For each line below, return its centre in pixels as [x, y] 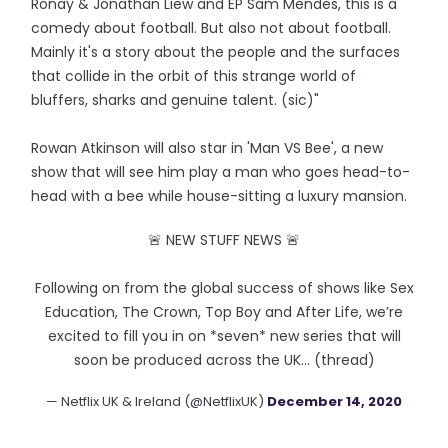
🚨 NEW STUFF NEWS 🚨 [224, 240]
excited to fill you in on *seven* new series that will [224, 336]
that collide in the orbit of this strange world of [194, 76]
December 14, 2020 [334, 401]
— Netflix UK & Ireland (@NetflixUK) [156, 401]
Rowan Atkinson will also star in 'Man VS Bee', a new [207, 148]
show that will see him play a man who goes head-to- [221, 172]
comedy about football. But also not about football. [211, 28]
